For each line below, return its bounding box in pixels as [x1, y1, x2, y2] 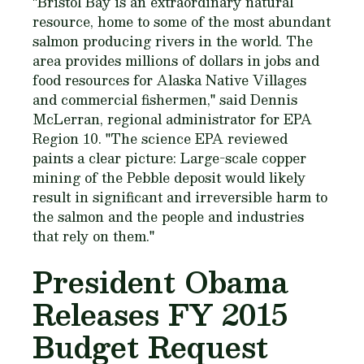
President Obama [32, 258, 288, 305]
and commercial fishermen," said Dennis [32, 89, 297, 110]
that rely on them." [32, 225, 154, 247]
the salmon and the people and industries [32, 206, 304, 227]
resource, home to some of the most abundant [32, 11, 331, 32]
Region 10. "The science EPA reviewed [32, 128, 288, 149]
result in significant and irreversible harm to [32, 186, 327, 208]
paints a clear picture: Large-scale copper [32, 147, 306, 169]
